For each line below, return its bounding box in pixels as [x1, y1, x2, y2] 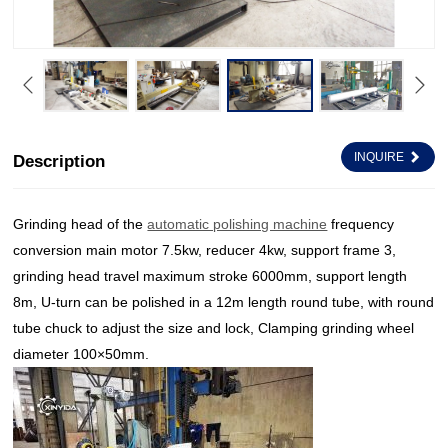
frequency [327, 216, 395, 233]
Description [13, 152, 106, 172]
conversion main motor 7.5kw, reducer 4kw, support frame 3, [13, 242, 397, 259]
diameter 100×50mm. [13, 346, 150, 363]
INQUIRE [353, 150, 404, 165]
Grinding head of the [13, 216, 148, 233]
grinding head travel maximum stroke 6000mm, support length [13, 268, 408, 285]
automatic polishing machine [147, 216, 328, 233]
